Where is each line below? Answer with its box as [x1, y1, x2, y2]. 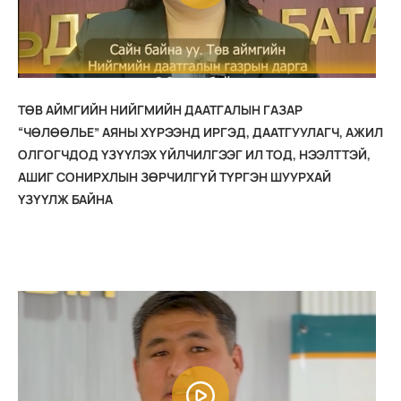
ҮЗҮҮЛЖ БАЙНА [18, 190, 113, 208]
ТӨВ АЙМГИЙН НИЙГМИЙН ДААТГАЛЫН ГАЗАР [18, 100, 303, 118]
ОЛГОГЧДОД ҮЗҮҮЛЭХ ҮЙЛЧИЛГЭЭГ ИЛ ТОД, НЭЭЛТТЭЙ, [18, 145, 371, 163]
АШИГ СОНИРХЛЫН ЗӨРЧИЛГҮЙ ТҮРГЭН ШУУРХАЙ [18, 167, 331, 185]
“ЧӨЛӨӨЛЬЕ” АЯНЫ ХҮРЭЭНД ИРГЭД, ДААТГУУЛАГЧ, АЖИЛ [18, 123, 383, 141]
